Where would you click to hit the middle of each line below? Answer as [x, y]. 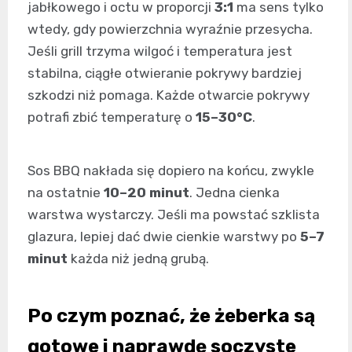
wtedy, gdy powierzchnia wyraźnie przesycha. [170, 29]
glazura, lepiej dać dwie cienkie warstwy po [164, 236]
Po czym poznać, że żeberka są [171, 315]
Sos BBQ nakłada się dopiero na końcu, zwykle [171, 170]
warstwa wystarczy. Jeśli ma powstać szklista [174, 214]
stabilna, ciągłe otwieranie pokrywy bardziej [165, 73]
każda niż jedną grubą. [138, 258]
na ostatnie [66, 192]
